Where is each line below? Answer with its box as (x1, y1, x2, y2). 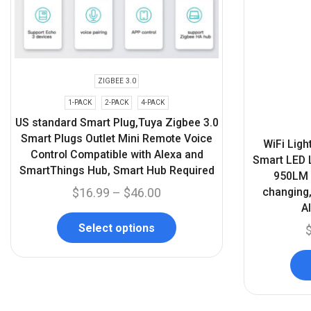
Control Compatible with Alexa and (30, 147, 203, 161)
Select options (78, 221, 155, 235)
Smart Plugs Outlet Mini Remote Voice (21, 131, 212, 145)
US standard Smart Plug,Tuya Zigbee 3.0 (15, 115, 219, 129)
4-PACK (141, 98, 166, 106)
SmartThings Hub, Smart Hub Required (19, 163, 215, 177)
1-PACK (67, 98, 92, 106)
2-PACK (104, 98, 129, 106)
